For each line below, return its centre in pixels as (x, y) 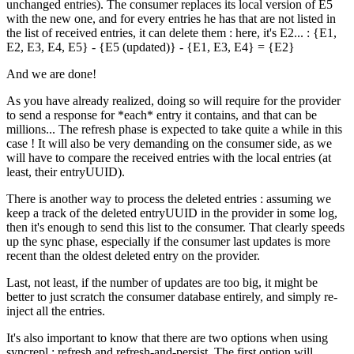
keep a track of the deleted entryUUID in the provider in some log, (172, 213)
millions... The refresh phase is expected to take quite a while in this (174, 130)
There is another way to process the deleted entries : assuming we (169, 199)
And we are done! (51, 74)
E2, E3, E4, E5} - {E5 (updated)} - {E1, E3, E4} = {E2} (151, 47)
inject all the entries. (56, 311)
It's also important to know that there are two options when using (167, 338)
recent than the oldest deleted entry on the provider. (133, 256)
